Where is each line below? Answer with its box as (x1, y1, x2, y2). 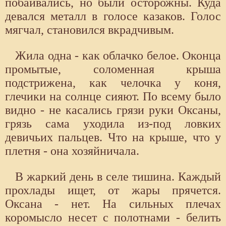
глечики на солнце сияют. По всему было (5, 90, 221, 103)
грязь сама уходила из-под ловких (5, 117, 221, 131)
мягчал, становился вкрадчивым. (5, 23, 174, 37)
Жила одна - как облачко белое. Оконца (15, 49, 221, 63)
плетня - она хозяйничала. (5, 144, 139, 158)
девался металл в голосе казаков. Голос (5, 10, 221, 23)
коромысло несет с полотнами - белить (5, 211, 221, 224)
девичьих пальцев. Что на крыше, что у (5, 131, 221, 144)
